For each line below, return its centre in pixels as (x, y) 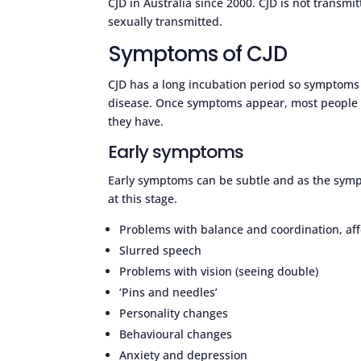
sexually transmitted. (166, 21)
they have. (136, 121)
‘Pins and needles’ (169, 292)
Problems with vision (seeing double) (219, 271)
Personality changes (174, 313)
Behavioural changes (176, 334)
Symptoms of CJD (198, 54)
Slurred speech (161, 250)
